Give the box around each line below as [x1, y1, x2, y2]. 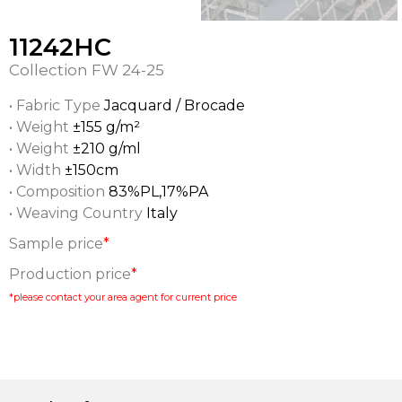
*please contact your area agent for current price [9, 291, 237, 303]
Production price [9, 266, 131, 283]
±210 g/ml [73, 140, 141, 157]
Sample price [9, 235, 103, 252]
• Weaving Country [9, 205, 146, 222]
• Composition [9, 183, 109, 200]
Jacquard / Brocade [104, 97, 245, 114]
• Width [9, 162, 65, 179]
